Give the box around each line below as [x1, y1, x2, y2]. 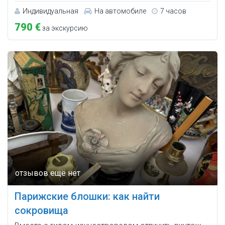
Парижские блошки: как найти [15, 190, 160, 203]
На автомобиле [94, 7, 146, 16]
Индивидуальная [23, 7, 78, 16]
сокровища [15, 204, 68, 217]
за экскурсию [41, 24, 88, 33]
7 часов [160, 7, 186, 16]
